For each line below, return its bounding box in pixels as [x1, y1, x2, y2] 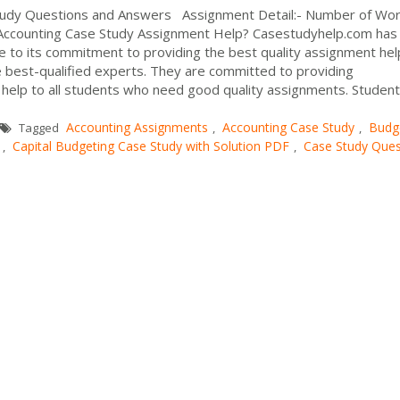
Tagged [16, 119, 62, 136]
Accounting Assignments [66, 118, 208, 136]
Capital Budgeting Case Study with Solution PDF [12, 137, 289, 154]
